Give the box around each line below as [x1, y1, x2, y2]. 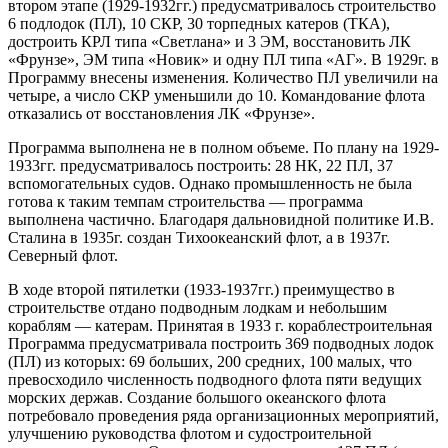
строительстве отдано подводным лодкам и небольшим [8, 298, 387, 316]
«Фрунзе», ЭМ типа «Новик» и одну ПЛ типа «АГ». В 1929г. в [8, 50, 439, 68]
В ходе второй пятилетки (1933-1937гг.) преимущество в [8, 280, 395, 298]
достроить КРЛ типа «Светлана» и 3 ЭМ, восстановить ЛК [8, 32, 411, 50]
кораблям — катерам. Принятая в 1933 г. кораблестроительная [8, 316, 432, 334]
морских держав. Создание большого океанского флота [8, 388, 386, 406]
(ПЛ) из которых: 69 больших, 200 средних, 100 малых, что [8, 352, 412, 370]
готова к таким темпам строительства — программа [8, 192, 363, 210]
